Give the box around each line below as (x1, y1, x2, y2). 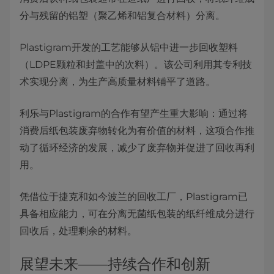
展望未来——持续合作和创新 (20, 255, 210, 273)
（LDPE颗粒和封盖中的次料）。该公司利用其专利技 (20, 59, 252, 70)
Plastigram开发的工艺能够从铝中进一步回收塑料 (20, 42, 238, 53)
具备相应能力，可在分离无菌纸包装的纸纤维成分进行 (20, 208, 254, 220)
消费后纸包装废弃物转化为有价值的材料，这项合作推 (20, 125, 254, 136)
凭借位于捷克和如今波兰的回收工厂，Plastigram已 (20, 191, 248, 202)
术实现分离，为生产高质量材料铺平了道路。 (20, 76, 215, 87)
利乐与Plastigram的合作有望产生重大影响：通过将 (20, 108, 248, 119)
